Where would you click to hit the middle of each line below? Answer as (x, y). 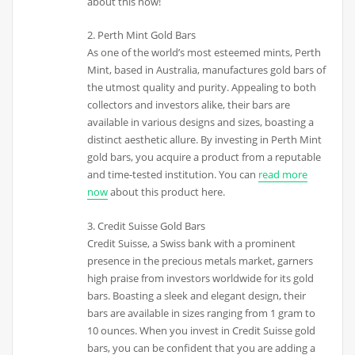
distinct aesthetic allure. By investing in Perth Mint (205, 140)
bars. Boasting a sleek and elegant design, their (197, 295)
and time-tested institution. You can (173, 175)
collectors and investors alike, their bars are (189, 105)
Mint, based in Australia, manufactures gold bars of (207, 70)
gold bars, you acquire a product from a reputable (204, 157)
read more (283, 175)
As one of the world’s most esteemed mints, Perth (204, 53)
